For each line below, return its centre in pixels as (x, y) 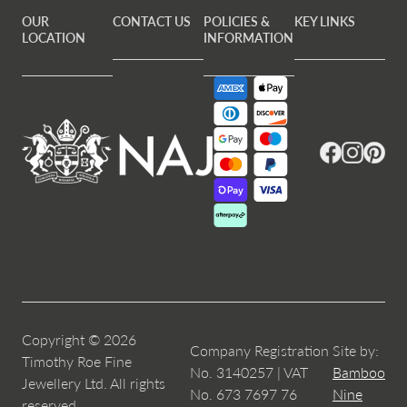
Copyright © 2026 (79, 340)
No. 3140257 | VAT (248, 372)
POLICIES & (237, 22)
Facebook (349, 150)
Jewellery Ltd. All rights (94, 383)
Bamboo (359, 372)
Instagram (372, 150)
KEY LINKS (325, 22)
